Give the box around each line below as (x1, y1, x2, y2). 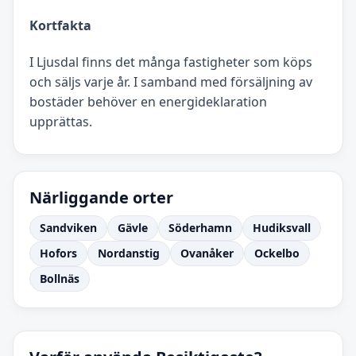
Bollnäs (40, 271, 79, 287)
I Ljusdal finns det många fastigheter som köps (29, 53, 312, 72)
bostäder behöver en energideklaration (29, 93, 267, 111)
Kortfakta (29, 17, 91, 35)
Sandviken (40, 220, 97, 236)
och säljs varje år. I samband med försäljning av (29, 73, 312, 91)
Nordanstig (98, 246, 160, 261)
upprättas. (29, 113, 92, 131)
